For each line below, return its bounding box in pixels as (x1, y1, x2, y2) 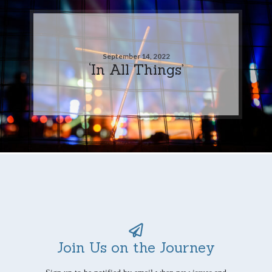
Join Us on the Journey (57, 237, 215, 256)
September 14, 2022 (102, 51, 170, 61)
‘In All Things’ (88, 59, 184, 78)
